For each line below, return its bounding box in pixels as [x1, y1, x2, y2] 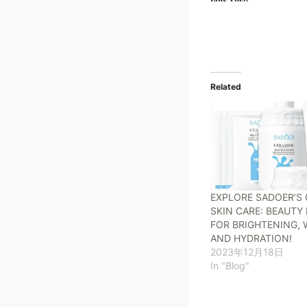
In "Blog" [210, 259, 249, 271]
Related [210, 81, 241, 92]
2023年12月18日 [210, 245, 284, 258]
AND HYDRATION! [210, 232, 292, 244]
